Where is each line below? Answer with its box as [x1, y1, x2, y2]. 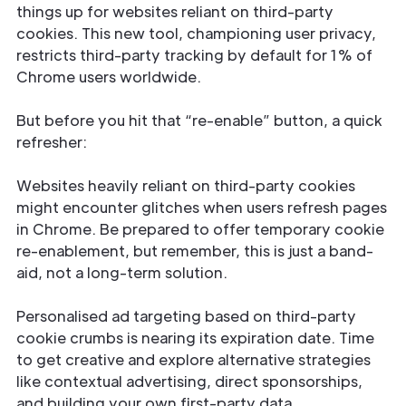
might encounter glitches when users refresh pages [16, 198, 387, 217]
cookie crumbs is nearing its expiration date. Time [16, 328, 374, 347]
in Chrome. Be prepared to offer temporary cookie [16, 219, 384, 238]
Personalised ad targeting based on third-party [16, 306, 356, 325]
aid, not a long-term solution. [16, 263, 227, 282]
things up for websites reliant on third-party [16, 2, 333, 21]
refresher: [16, 132, 87, 151]
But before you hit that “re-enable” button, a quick [16, 111, 382, 130]
